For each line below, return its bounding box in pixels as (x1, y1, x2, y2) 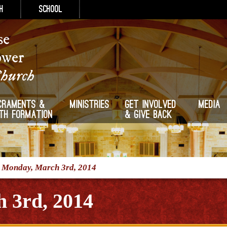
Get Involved (125, 100, 177, 111)
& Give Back (125, 110, 173, 121)
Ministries (70, 100, 110, 111)
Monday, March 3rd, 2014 (2, 163, 96, 172)
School (39, 5, 62, 15)
